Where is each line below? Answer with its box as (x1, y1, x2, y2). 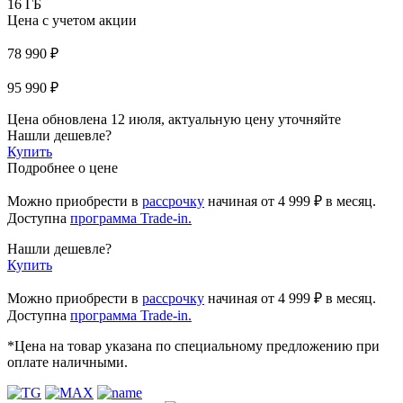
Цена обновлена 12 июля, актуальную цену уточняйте (7, 111, 341, 127)
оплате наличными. (7, 354, 128, 370)
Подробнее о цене (7, 159, 118, 175)
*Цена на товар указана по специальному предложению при (7, 337, 380, 354)
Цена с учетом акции (7, 12, 137, 28)
